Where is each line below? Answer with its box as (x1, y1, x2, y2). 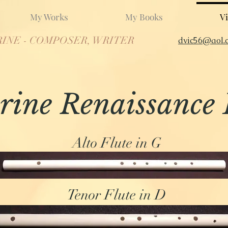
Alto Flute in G (72, 134, 161, 152)
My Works (30, 11, 68, 22)
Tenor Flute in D (67, 186, 166, 204)
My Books (125, 11, 163, 22)
